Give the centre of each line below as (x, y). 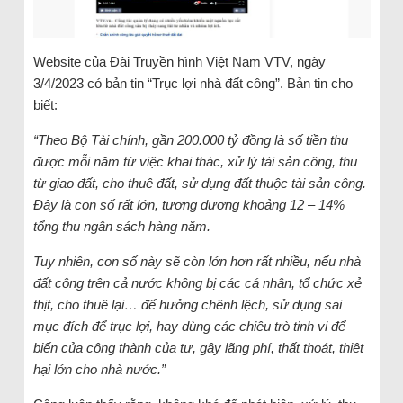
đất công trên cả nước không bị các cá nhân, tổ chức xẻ (197, 282)
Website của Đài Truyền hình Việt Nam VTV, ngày (179, 61)
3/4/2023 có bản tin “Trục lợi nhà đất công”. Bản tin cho (193, 83)
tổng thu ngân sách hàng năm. (121, 226)
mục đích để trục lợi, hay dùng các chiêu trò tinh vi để (189, 326)
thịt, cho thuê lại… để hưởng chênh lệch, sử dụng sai (187, 304)
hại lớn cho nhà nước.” (99, 369)
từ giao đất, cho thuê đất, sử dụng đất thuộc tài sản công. (199, 183)
